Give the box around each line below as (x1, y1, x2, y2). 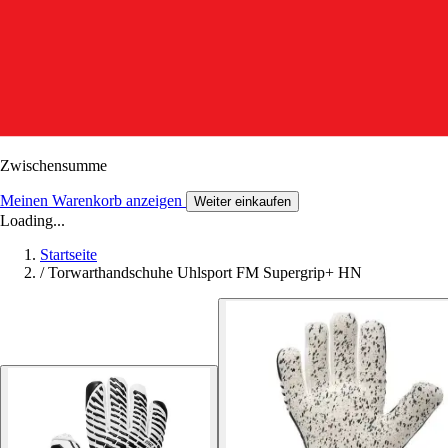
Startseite (40, 245, 97, 263)
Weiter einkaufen (194, 193, 291, 209)
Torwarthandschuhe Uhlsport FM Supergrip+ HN (48, 263, 362, 281)
